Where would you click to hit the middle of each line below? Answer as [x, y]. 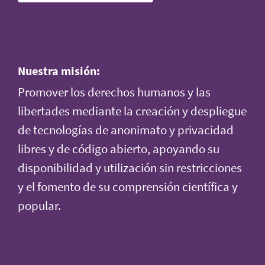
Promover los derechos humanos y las [114, 92]
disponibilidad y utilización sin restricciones [130, 168]
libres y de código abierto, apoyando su [119, 149]
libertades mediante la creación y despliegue [132, 111]
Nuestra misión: [59, 70]
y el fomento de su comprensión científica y [128, 187]
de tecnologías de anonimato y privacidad [126, 130]
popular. [39, 206]
